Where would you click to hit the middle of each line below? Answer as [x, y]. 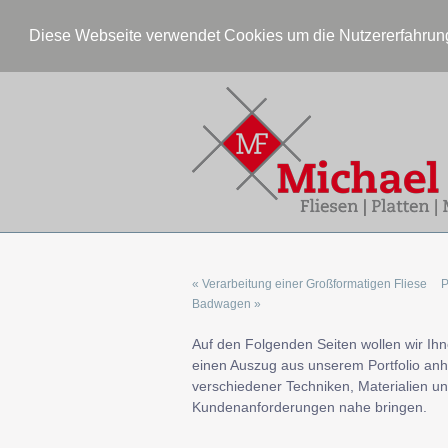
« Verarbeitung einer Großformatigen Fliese [309, 283]
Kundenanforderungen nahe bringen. [309, 406]
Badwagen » [226, 303]
